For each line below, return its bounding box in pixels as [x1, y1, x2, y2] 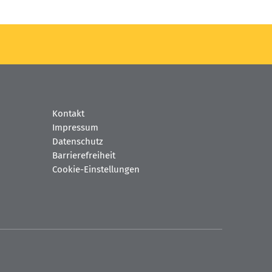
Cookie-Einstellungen [52, 164, 140, 175]
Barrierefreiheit [52, 150, 115, 161]
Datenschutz [52, 136, 103, 148]
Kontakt [52, 108, 84, 120]
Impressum [52, 122, 98, 134]
